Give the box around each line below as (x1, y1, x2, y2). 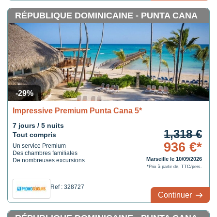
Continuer (158, 191, 194, 199)
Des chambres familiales (13, 150, 77, 156)
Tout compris (13, 131, 56, 139)
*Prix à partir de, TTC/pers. (146, 164, 202, 169)
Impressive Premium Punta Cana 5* (13, 107, 142, 115)
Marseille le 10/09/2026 (146, 156, 202, 162)
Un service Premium (13, 142, 66, 149)
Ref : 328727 (50, 184, 84, 190)
